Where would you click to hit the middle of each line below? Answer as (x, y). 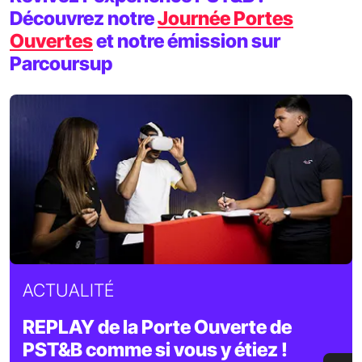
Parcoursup (61, 64)
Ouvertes (51, 41)
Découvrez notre (84, 19)
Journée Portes (225, 19)
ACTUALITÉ (68, 290)
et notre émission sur (187, 41)
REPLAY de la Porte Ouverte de (157, 327)
